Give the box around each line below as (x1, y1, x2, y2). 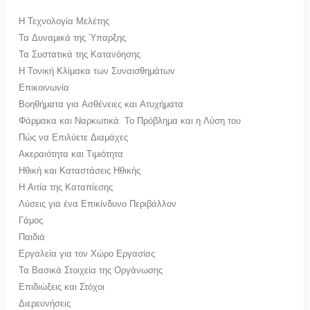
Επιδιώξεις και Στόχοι (19, 280, 104, 294)
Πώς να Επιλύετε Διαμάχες (19, 131, 128, 145)
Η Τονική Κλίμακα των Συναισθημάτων (19, 64, 175, 78)
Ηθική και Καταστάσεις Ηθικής (19, 164, 140, 178)
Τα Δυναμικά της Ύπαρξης (19, 31, 126, 45)
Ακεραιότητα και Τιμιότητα (19, 147, 123, 161)
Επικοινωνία (19, 81, 69, 95)
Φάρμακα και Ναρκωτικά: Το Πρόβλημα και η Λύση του (19, 114, 241, 128)
